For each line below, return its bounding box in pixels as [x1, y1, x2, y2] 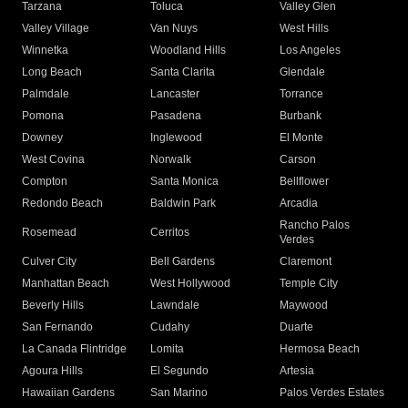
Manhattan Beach [22, 277, 109, 291]
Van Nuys [150, 22, 199, 36]
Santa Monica [150, 175, 219, 189]
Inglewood [150, 131, 203, 145]
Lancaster [150, 87, 200, 101]
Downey [22, 131, 63, 145]
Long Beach [22, 66, 82, 79]
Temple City [279, 277, 338, 291]
